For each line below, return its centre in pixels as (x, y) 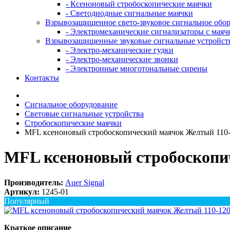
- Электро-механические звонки (122, 59)
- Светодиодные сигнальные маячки (129, 13)
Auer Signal (85, 182)
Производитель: (34, 182)
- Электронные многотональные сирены (137, 69)
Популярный (27, 201)
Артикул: (22, 191)
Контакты (42, 78)
